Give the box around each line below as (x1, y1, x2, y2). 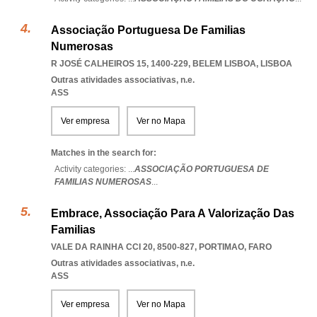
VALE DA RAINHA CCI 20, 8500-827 (51, 242, 195, 252)
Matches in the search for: (51, 148, 156, 158)
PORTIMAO (199, 242, 244, 252)
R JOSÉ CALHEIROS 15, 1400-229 (51, 59, 188, 69)
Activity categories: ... (54, 164, 134, 174)
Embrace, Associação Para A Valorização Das (51, 207, 294, 219)
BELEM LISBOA (192, 59, 256, 69)
